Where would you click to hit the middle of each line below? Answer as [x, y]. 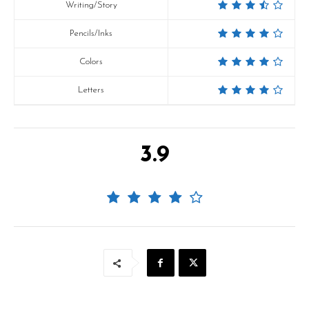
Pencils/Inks [91, 33]
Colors [91, 62]
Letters [91, 90]
